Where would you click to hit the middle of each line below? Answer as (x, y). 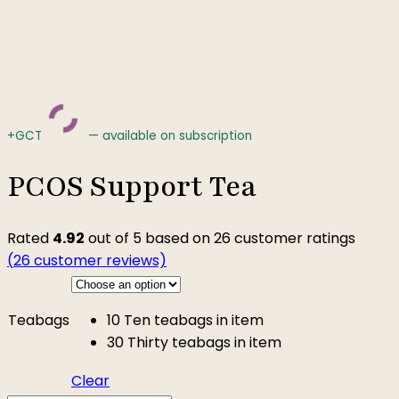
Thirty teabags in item (204, 342)
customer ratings (293, 238)
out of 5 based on (149, 238)
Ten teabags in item (194, 320)
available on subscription (175, 135)
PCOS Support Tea (132, 186)
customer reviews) (98, 260)
